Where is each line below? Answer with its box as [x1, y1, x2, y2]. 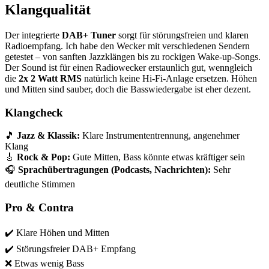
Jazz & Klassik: [17, 130, 80, 141]
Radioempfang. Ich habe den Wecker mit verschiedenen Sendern [5, 40, 250, 51]
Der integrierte [5, 29, 62, 40]
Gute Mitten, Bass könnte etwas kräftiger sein [70, 152, 245, 163]
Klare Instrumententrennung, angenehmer [80, 130, 240, 141]
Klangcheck [5, 106, 63, 119]
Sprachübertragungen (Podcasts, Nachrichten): [18, 165, 211, 175]
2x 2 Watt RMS [19, 73, 82, 83]
